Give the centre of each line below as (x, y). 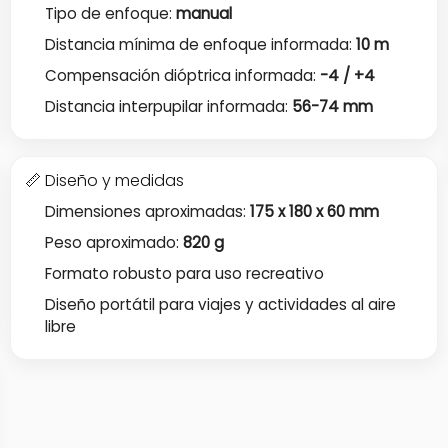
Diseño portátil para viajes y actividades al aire (221, 305)
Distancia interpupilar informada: (169, 107)
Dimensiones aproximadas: (148, 211)
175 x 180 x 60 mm (315, 211)
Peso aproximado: (114, 242)
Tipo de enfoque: (111, 13)
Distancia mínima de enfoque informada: (201, 44)
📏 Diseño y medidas (105, 180)
